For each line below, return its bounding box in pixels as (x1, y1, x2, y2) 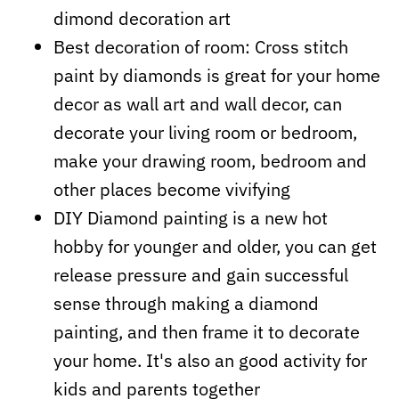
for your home (271, 62, 380, 87)
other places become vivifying (53, 176, 290, 201)
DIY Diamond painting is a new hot (53, 205, 328, 230)
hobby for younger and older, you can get (53, 233, 377, 258)
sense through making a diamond (53, 290, 319, 315)
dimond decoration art (53, 5, 231, 30)
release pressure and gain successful (53, 262, 348, 287)
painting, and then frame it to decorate (53, 319, 360, 344)
